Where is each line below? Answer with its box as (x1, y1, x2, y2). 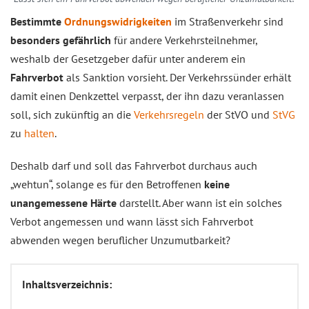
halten (24, 126, 54, 140)
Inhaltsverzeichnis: (22, 277, 112, 291)
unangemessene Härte (10, 196, 117, 210)
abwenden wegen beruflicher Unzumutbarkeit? (10, 233, 230, 247)
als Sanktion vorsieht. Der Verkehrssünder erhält (63, 70, 291, 84)
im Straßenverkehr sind (172, 14, 283, 28)
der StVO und (204, 108, 272, 121)
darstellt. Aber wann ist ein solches (117, 196, 282, 210)
